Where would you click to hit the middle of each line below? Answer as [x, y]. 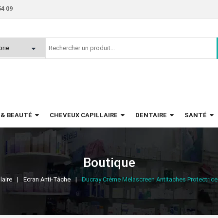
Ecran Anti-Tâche [47, 180]
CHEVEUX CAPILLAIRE [84, 115]
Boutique [109, 163]
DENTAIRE [151, 115]
